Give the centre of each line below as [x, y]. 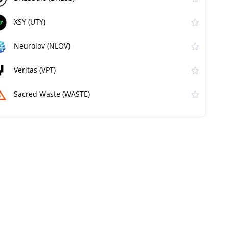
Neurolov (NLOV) [42, 46]
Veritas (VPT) [35, 70]
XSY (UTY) [30, 22]
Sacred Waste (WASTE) [52, 94]
